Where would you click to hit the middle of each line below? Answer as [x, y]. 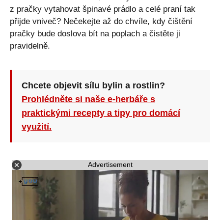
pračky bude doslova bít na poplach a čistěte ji [95, 33]
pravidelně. [30, 46]
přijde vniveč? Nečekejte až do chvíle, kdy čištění [101, 21]
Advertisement [110, 165]
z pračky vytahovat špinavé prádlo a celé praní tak [103, 9]
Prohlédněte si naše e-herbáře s [88, 99]
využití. [37, 126]
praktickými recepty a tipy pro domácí [101, 113]
